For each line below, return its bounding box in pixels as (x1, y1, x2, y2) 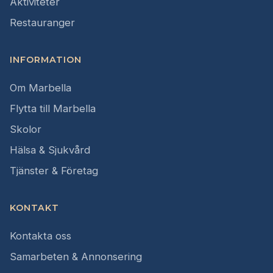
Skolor (10, 123, 41, 136)
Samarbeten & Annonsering (10, 250, 142, 263)
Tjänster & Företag (10, 165, 98, 177)
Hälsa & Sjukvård (10, 144, 90, 157)
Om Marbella (10, 82, 71, 94)
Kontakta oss (10, 230, 71, 243)
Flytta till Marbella (10, 102, 96, 115)
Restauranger (10, 16, 75, 29)
